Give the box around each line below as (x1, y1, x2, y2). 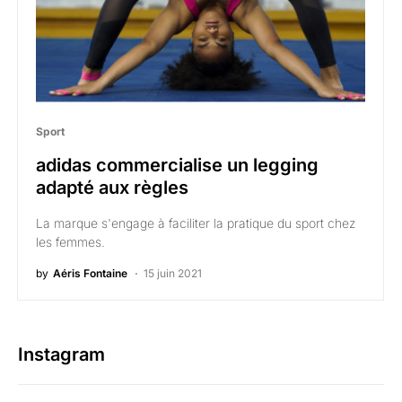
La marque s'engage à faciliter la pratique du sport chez (36, 214, 355, 231)
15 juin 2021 (144, 266, 202, 280)
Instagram (18, 343, 105, 365)
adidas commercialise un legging (36, 153, 319, 176)
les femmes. (36, 233, 105, 249)
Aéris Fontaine (53, 266, 127, 280)
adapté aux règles (36, 176, 188, 198)
